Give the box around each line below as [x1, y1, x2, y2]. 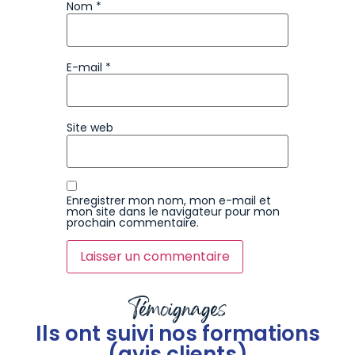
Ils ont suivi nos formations [35, 319, 320, 349]
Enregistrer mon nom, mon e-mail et [67, 193, 271, 209]
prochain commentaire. [67, 215, 199, 231]
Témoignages [128, 292, 227, 332]
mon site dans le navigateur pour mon [67, 204, 280, 220]
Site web [67, 120, 113, 136]
